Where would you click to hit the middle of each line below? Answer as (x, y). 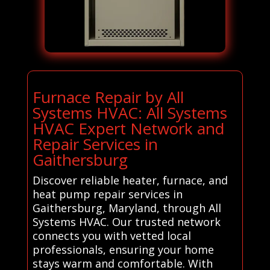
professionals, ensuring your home (123, 249)
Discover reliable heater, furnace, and (130, 180)
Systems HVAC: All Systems (130, 112)
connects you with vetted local (111, 235)
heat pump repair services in (107, 194)
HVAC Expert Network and (128, 128)
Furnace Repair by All (108, 97)
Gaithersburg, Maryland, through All (127, 208)
